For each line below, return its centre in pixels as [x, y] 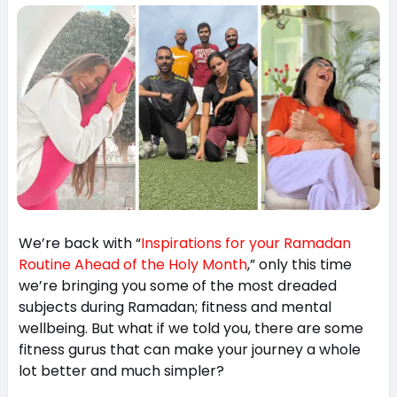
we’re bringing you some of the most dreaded [177, 286]
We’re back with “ [79, 244]
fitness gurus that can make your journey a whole [189, 350]
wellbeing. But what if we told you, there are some [191, 329]
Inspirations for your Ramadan [245, 244]
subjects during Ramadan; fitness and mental [175, 307]
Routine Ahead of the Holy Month [132, 265]
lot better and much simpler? [121, 371]
